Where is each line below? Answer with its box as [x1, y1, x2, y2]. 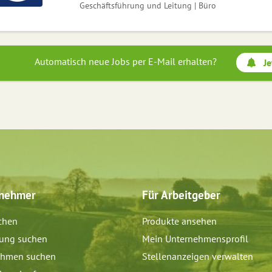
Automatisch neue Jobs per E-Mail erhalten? [35, 55, 217, 68]
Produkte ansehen [142, 215, 217, 228]
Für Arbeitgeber [142, 187, 220, 203]
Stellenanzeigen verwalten [142, 250, 253, 263]
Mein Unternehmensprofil [142, 233, 248, 245]
